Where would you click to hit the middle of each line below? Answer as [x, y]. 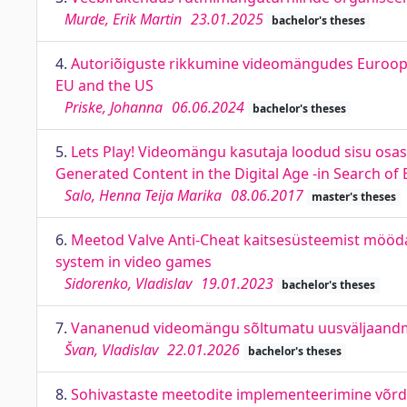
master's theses [353, 197]
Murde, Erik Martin [123, 19]
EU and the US [104, 85]
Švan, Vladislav [111, 350]
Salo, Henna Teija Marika [143, 195]
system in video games [134, 262]
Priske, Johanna [114, 107]
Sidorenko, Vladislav [128, 283]
